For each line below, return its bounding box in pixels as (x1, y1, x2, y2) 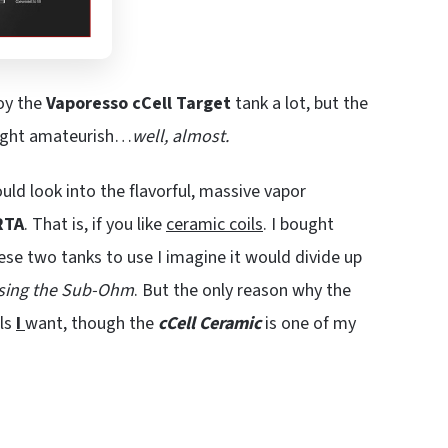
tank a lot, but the (231, 90, 368, 116)
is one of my (261, 310, 356, 336)
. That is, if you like (24, 211, 166, 237)
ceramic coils (166, 211, 263, 237)
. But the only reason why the (134, 277, 351, 303)
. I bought (263, 211, 334, 237)
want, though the (25, 310, 158, 336)
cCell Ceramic (158, 310, 261, 336)
